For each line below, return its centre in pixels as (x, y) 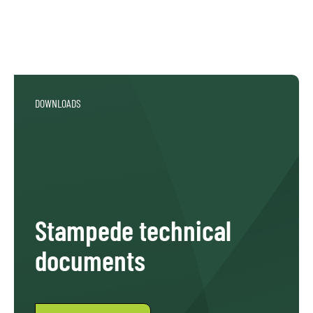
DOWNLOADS (58, 103)
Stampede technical (133, 230)
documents (90, 260)
